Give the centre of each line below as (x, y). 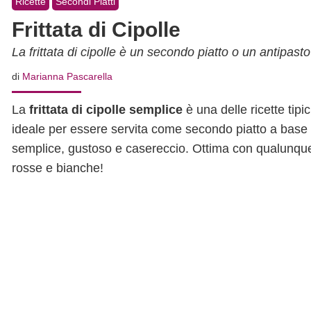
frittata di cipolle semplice (106, 110)
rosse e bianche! (58, 168)
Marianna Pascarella (67, 76)
